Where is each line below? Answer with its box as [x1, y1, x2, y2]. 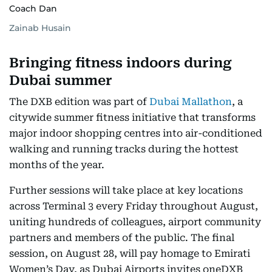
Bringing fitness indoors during [9, 55, 232, 71]
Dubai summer [9, 73, 112, 89]
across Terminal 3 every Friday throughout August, [9, 200, 258, 212]
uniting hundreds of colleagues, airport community [9, 216, 261, 228]
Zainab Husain [9, 22, 71, 34]
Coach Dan [9, 3, 57, 15]
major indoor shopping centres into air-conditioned [9, 127, 262, 140]
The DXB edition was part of [9, 96, 149, 108]
